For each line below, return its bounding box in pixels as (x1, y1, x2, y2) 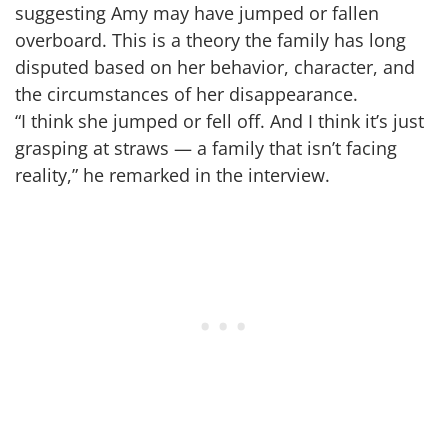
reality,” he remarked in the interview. (15, 163, 330, 188)
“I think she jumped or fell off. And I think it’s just (15, 109, 424, 134)
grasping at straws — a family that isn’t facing (15, 136, 397, 161)
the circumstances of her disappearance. (15, 82, 358, 107)
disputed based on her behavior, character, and (15, 55, 415, 80)
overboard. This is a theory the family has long (15, 28, 406, 53)
